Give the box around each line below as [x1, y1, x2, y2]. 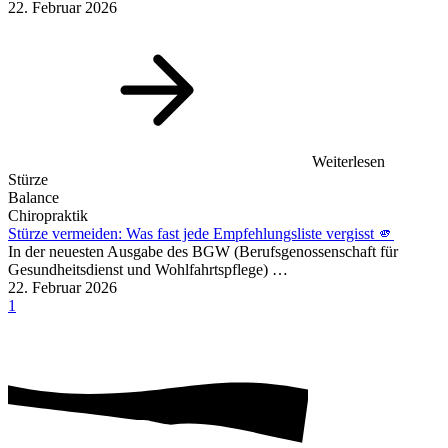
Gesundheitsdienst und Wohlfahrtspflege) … [8, 261, 288, 279]
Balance [8, 189, 59, 207]
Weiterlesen [308, 153, 385, 171]
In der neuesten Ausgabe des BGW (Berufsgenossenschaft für [8, 243, 398, 261]
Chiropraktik [8, 207, 88, 225]
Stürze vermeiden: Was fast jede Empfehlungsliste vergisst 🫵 [8, 225, 394, 243]
